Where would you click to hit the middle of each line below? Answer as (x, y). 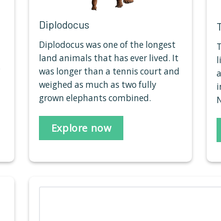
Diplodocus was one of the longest (107, 45)
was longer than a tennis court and (109, 72)
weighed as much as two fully (98, 85)
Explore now (81, 128)
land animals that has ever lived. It (109, 58)
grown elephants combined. (95, 98)
